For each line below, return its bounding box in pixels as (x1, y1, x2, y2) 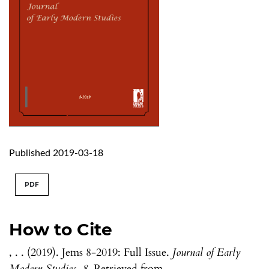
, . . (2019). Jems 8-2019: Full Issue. (9, 244, 172, 260)
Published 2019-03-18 (9, 148, 103, 158)
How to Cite (9, 219, 112, 240)
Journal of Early (172, 244, 241, 260)
